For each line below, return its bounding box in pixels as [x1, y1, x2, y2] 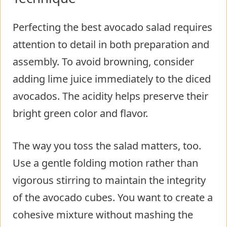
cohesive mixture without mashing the [13, 208, 193, 222]
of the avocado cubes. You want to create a [13, 191, 213, 205]
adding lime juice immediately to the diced [13, 72, 211, 86]
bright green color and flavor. [13, 106, 148, 121]
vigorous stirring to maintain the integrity [13, 173, 206, 187]
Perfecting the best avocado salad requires [13, 20, 212, 34]
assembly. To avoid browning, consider [13, 55, 194, 69]
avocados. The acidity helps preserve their [13, 89, 208, 103]
